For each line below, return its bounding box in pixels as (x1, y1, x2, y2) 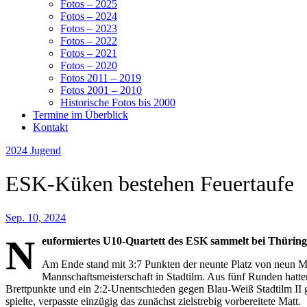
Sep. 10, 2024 (5, 211, 66, 223)
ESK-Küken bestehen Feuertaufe (5, 171, 294, 197)
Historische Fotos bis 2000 (60, 97, 175, 108)
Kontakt (33, 121, 68, 133)
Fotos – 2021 (60, 47, 117, 59)
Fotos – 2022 (60, 35, 117, 47)
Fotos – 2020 (60, 60, 117, 71)
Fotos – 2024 (60, 10, 117, 22)
